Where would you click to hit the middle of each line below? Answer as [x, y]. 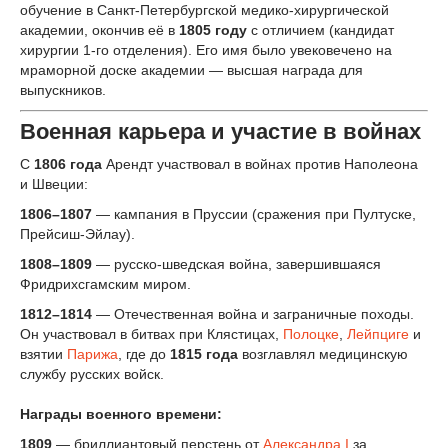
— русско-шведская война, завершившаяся [238, 263]
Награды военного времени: [121, 413]
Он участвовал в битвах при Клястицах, [151, 333]
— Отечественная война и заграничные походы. [255, 313]
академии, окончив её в [97, 29]
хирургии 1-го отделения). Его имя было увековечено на [206, 49]
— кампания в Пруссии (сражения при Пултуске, [256, 214]
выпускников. [63, 89]
